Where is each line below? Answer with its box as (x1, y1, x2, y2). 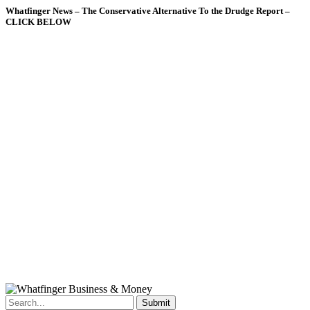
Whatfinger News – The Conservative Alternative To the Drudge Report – (6, 5, 290, 16)
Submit (142, 298, 170, 309)
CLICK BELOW (6, 16, 71, 27)
